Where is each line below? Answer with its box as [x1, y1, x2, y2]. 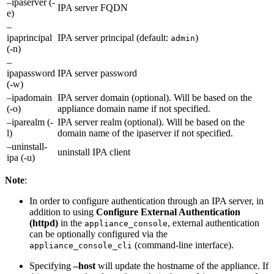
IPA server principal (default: [57, 32, 171, 43]
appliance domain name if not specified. [57, 103, 210, 114]
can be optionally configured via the [29, 228, 168, 239]
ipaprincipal [7, 32, 52, 43]
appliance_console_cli [29, 240, 132, 250]
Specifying [29, 260, 73, 271]
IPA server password [57, 67, 137, 78]
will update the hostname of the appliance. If [95, 260, 268, 271]
